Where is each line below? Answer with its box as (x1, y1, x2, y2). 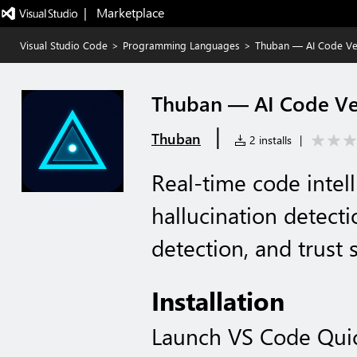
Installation (151, 284, 284, 317)
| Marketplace (83, 4, 164, 21)
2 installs (246, 132, 292, 147)
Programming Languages (123, 38, 240, 52)
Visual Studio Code (20, 38, 108, 52)
